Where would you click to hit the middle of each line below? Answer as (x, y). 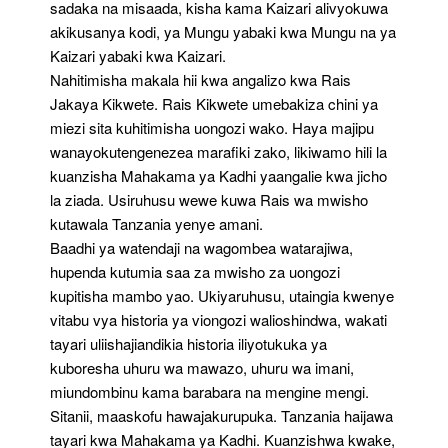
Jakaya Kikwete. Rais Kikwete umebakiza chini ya (214, 103)
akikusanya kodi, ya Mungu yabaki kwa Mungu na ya (223, 31)
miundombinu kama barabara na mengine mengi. (209, 391)
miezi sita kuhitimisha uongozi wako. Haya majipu (212, 127)
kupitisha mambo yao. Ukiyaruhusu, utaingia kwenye (222, 295)
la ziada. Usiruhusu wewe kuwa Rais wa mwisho (209, 199)
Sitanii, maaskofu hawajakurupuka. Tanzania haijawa (221, 415)
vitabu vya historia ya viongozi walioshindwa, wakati (218, 319)
